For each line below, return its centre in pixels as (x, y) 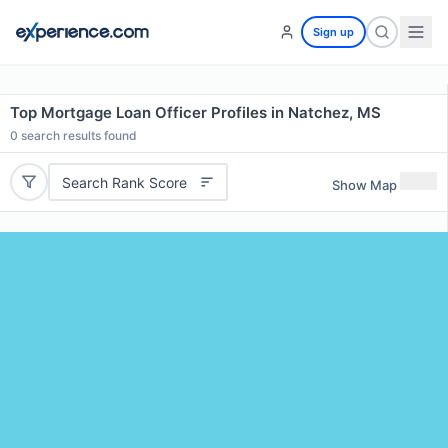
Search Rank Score (124, 182)
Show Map (364, 184)
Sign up (333, 32)
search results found (77, 135)
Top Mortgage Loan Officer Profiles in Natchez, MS (195, 112)
